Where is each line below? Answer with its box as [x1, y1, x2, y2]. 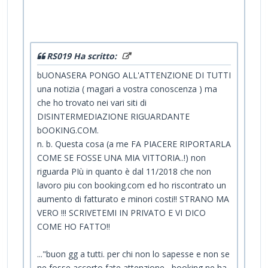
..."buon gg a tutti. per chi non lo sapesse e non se [37, 248, 230, 260]
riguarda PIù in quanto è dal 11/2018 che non [37, 165, 211, 177]
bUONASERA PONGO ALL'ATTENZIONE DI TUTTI [37, 69, 231, 81]
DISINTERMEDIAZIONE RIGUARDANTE [37, 110, 190, 122]
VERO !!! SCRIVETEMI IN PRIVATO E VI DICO [37, 206, 206, 218]
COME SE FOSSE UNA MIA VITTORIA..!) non [37, 151, 206, 163]
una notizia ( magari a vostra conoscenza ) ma [37, 83, 217, 95]
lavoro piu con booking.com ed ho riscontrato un [37, 179, 226, 191]
